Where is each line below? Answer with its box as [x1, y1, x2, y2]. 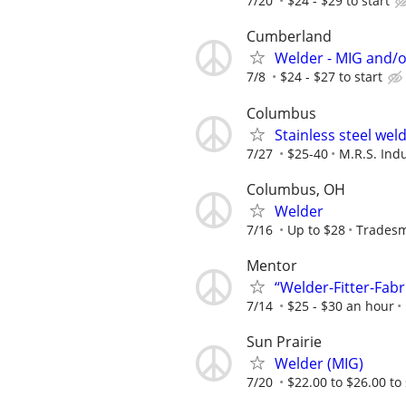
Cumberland [246, 26, 332, 47]
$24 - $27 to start [280, 68, 382, 86]
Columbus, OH [246, 179, 345, 199]
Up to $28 [287, 220, 345, 238]
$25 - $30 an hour [287, 297, 394, 314]
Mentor [246, 256, 297, 275]
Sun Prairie [246, 332, 322, 353]
